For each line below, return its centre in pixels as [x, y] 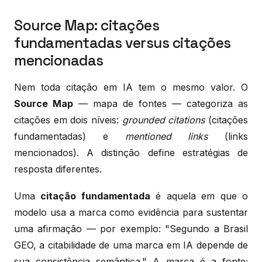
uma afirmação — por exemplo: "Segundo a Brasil [131, 228]
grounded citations [163, 120]
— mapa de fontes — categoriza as [161, 103]
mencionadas [59, 60]
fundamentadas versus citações [123, 43]
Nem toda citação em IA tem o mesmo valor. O [131, 87]
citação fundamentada [95, 196]
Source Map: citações [87, 25]
